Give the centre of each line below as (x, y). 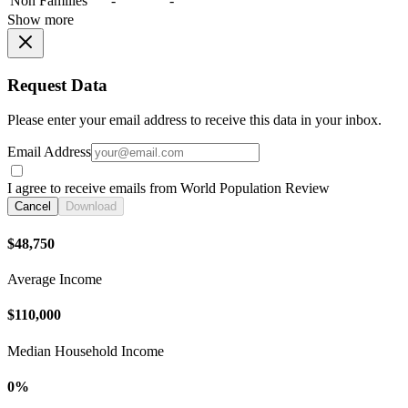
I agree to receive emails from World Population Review (168, 189)
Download (91, 207)
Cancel (33, 207)
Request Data (57, 85)
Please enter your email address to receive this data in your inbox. (194, 120)
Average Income (55, 279)
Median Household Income (86, 351)
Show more (41, 20)
